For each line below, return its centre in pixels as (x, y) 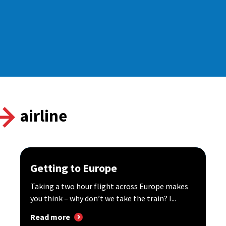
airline (44, 116)
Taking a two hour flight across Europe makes (109, 186)
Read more (50, 217)
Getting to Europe (74, 168)
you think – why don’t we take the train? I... (103, 198)
